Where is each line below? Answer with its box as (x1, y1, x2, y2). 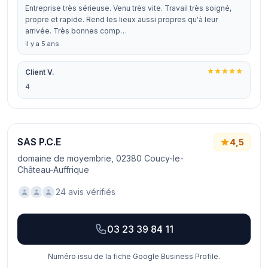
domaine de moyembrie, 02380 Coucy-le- (17, 153, 184, 163)
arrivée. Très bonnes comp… (25, 26, 127, 35)
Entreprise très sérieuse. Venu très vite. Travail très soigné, (25, 4, 232, 13)
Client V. (25, 68, 54, 77)
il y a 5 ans (25, 39, 59, 48)
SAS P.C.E (17, 136, 61, 148)
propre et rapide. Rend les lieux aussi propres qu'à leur (25, 15, 218, 24)
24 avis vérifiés (56, 187, 115, 197)
